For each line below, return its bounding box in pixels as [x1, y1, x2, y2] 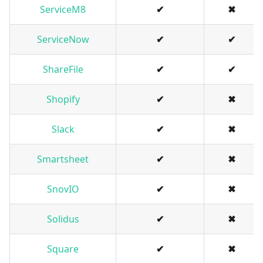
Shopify [46, 93, 80, 106]
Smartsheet [37, 153, 89, 166]
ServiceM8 [40, 3, 86, 16]
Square [47, 242, 79, 256]
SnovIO [46, 183, 79, 196]
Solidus [46, 213, 79, 226]
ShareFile [42, 63, 83, 76]
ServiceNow [36, 33, 89, 46]
